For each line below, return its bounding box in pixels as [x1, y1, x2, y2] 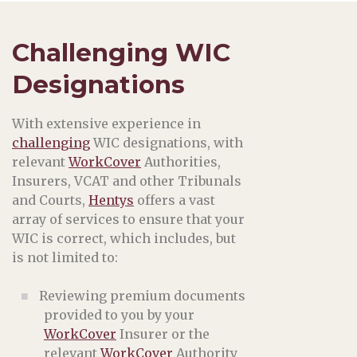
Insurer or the [116, 326, 210, 343]
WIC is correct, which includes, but [12, 230, 236, 247]
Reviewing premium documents [38, 288, 245, 304]
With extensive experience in [12, 116, 201, 132]
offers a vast [134, 192, 215, 209]
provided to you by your [44, 307, 194, 324]
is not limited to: [12, 249, 118, 266]
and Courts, [12, 192, 88, 209]
